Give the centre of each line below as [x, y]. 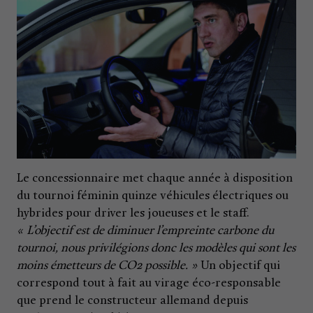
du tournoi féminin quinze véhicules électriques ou [153, 196]
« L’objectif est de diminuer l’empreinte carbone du [145, 231]
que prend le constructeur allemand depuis [132, 300]
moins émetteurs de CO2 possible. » [107, 265]
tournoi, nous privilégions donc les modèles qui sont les [156, 248]
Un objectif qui [239, 265]
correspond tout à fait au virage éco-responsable [149, 283]
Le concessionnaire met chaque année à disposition [155, 178]
